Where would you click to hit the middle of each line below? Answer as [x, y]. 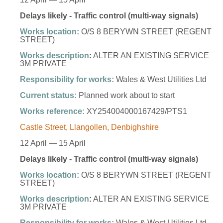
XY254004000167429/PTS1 [136, 111]
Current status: [48, 96]
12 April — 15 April [53, 143]
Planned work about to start [126, 96]
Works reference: [52, 111]
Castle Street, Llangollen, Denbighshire [89, 127]
